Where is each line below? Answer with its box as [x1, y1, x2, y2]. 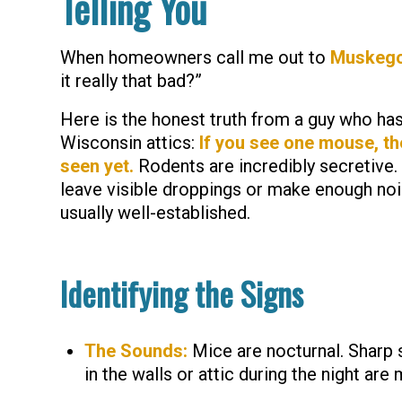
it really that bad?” [60, 70, 202, 92]
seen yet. [60, 155, 134, 177]
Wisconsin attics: [60, 132, 199, 153]
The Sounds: [84, 340, 188, 362]
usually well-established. [60, 202, 250, 223]
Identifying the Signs [60, 269, 303, 317]
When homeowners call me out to [60, 47, 330, 68]
